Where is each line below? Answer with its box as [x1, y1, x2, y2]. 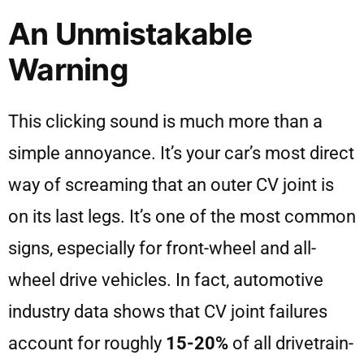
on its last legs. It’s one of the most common [8, 206, 356, 227]
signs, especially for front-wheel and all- [8, 238, 316, 259]
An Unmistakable [8, 15, 252, 53]
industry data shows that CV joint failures [8, 301, 327, 323]
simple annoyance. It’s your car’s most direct [8, 143, 354, 164]
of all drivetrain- [228, 333, 353, 354]
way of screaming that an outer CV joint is [8, 175, 334, 196]
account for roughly [8, 333, 166, 354]
